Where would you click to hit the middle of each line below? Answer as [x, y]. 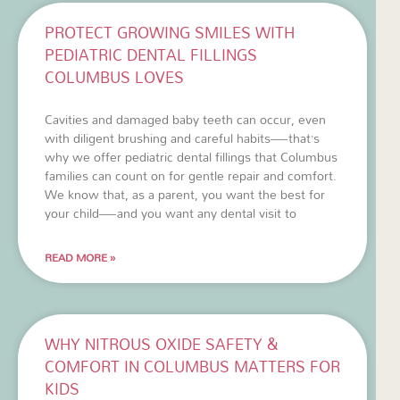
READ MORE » [80, 257]
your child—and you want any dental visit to [171, 212]
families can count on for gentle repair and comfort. [191, 175]
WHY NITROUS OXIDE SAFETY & [162, 344]
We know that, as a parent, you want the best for [185, 194]
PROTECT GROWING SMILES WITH [170, 32]
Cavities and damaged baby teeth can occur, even [185, 119]
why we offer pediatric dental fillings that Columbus [191, 156]
